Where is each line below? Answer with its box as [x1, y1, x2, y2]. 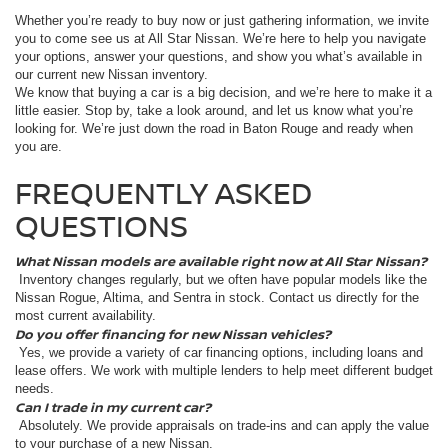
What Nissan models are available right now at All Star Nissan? [15, 251, 427, 270]
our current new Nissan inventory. [15, 66, 208, 82]
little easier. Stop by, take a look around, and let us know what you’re [15, 102, 413, 118]
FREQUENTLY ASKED [15, 171, 312, 213]
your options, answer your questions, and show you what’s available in [15, 48, 422, 64]
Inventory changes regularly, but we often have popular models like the [15, 271, 427, 287]
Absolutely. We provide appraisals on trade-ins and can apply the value [15, 417, 429, 433]
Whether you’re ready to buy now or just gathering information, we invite [15, 12, 429, 28]
